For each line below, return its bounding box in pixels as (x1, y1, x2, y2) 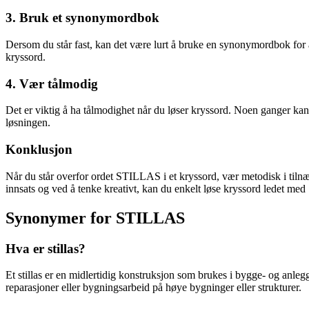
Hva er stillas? (6, 241, 86, 256)
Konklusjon (6, 142, 72, 157)
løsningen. (6, 117, 50, 129)
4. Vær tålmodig (6, 76, 98, 91)
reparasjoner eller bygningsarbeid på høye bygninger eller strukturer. (6, 281, 301, 294)
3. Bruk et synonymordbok (6, 10, 159, 26)
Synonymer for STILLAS (6, 208, 185, 227)
